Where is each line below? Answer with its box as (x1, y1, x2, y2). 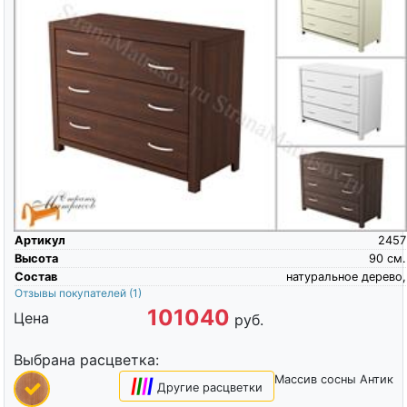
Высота (14, 251, 58, 265)
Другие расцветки (157, 380, 263, 394)
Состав (14, 269, 57, 283)
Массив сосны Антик (274, 372, 394, 386)
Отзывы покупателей (14, 285, 129, 300)
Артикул (14, 233, 65, 247)
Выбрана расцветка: (13, 350, 159, 369)
